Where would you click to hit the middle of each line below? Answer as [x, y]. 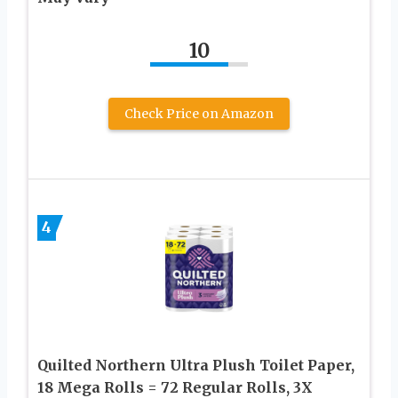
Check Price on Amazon [199, 113]
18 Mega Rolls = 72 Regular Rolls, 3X [175, 387]
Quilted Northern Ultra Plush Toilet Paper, [196, 365]
